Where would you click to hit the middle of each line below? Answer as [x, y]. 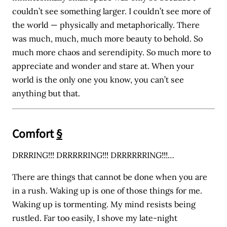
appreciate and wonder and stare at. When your [103, 66]
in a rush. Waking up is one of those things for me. [107, 191]
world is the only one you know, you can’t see [98, 80]
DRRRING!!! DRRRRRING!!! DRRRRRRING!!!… [93, 155]
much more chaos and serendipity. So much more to [112, 52]
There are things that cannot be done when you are [110, 177]
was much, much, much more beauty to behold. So [108, 39]
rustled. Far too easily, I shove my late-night [95, 218]
